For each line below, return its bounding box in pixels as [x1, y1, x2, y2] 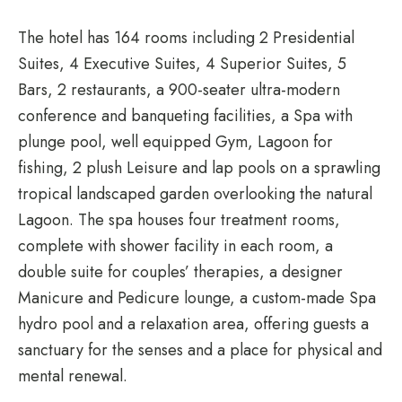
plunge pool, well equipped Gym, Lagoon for [18, 129, 333, 153]
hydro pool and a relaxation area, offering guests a [18, 311, 369, 336]
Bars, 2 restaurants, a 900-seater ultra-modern [18, 77, 340, 101]
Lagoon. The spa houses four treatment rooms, [18, 207, 340, 232]
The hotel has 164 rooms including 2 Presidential [18, 25, 354, 49]
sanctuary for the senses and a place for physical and [18, 337, 382, 362]
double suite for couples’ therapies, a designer [18, 259, 343, 284]
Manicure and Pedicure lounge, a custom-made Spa [18, 285, 376, 310]
